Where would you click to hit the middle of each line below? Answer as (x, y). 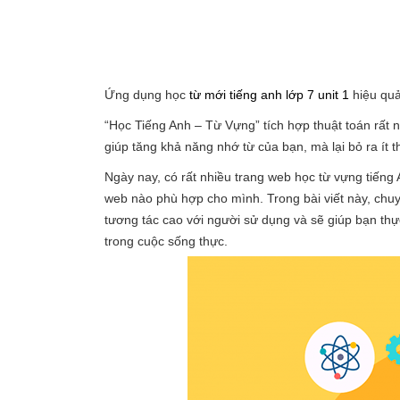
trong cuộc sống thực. (166, 241)
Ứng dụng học (147, 95)
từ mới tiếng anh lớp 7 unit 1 (269, 95)
